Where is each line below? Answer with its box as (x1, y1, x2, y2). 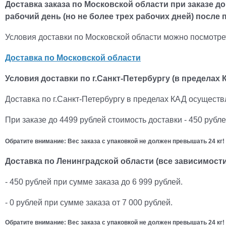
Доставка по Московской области (5, 53, 141, 62)
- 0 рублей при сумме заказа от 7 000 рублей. (5, 198, 173, 207)
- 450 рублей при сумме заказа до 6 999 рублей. (5, 178, 183, 186)
